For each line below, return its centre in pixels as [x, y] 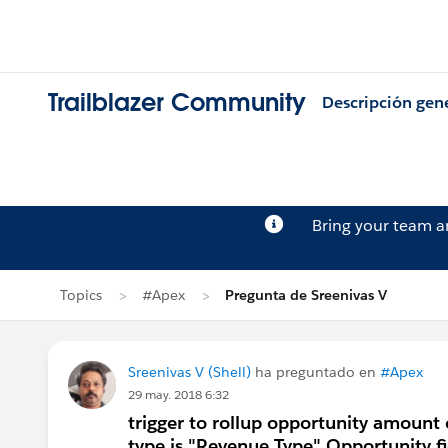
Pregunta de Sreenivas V [306, 295]
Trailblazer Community [177, 103]
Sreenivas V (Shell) [189, 372]
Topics [81, 295]
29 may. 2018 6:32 [178, 394]
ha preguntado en [315, 372]
